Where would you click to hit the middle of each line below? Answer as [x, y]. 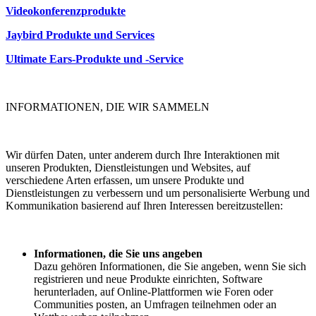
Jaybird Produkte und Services [80, 35]
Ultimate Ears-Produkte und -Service [95, 59]
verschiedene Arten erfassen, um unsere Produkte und [125, 181]
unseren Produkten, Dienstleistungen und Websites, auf [128, 168]
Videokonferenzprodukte [66, 11]
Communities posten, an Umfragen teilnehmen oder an [155, 305]
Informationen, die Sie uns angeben [118, 254]
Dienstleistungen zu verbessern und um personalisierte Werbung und [158, 193]
